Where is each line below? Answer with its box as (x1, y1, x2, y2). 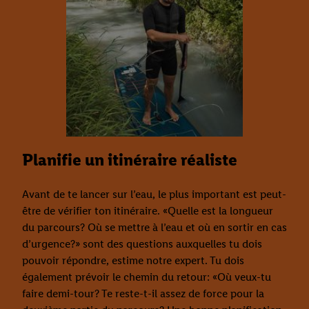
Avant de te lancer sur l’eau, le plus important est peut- (22, 188, 286, 201)
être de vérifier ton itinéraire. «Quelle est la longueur (22, 204, 273, 218)
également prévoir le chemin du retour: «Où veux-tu (22, 270, 271, 284)
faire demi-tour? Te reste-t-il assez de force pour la (22, 287, 264, 301)
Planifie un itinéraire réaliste (22, 150, 237, 170)
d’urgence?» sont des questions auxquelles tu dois (22, 237, 262, 251)
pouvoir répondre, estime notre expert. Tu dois (22, 254, 244, 268)
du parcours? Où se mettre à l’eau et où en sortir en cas (22, 221, 287, 235)
